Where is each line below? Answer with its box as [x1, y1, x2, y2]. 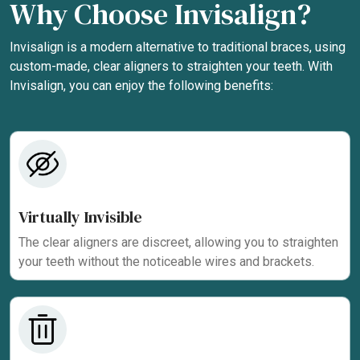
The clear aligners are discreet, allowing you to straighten [18, 234, 338, 250]
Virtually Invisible [18, 205, 142, 228]
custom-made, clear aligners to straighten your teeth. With [10, 58, 333, 74]
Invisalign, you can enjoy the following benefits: [10, 77, 273, 93]
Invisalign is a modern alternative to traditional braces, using [10, 39, 346, 55]
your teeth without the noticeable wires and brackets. [18, 253, 314, 269]
